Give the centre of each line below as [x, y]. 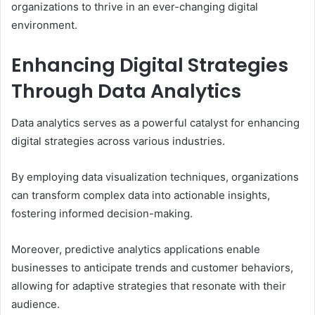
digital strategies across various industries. [118, 141]
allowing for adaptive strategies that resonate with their [149, 285]
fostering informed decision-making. [102, 213]
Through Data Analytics [126, 91]
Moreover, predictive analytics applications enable [136, 249]
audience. [36, 304]
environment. [44, 25]
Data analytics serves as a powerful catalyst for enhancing [155, 122]
